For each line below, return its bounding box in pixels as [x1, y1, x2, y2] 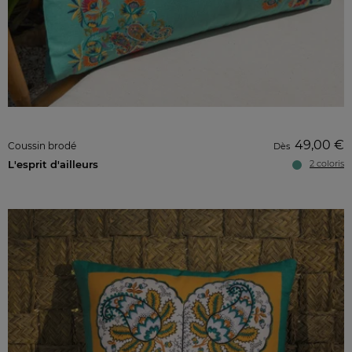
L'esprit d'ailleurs [8, 158, 98, 170]
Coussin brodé [8, 140, 76, 152]
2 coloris [310, 158, 344, 169]
